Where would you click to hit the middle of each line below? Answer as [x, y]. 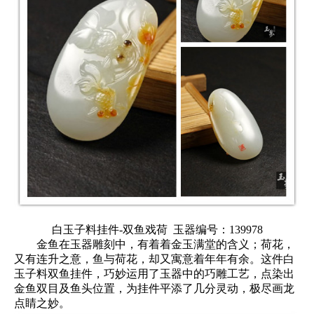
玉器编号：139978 [216, 230]
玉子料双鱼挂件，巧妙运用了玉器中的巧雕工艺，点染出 [154, 274]
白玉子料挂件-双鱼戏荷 [111, 230]
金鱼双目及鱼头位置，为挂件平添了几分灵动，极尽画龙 [154, 288]
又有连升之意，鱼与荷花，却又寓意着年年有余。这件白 [154, 259]
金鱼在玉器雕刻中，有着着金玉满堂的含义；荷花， [154, 244]
